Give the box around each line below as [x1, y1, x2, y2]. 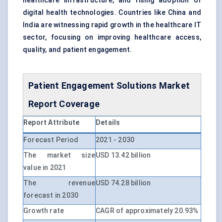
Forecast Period [23, 136, 78, 144]
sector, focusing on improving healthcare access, [23, 33, 201, 42]
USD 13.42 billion [96, 151, 151, 160]
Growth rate [23, 207, 64, 215]
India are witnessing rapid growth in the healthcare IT [23, 21, 201, 29]
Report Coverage [28, 99, 100, 110]
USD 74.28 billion [96, 179, 151, 187]
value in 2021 [23, 164, 66, 172]
